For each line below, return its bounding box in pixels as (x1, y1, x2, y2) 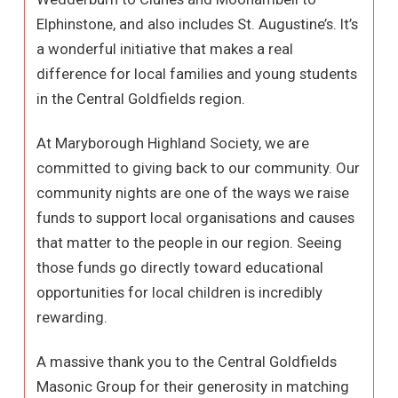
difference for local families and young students (36, 65, 358, 84)
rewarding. (36, 308, 108, 327)
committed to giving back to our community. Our (36, 159, 361, 178)
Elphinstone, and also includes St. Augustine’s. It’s (36, 15, 359, 34)
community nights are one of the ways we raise (36, 184, 350, 203)
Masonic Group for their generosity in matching (36, 378, 350, 396)
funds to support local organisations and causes (36, 209, 355, 227)
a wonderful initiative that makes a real (36, 40, 294, 59)
